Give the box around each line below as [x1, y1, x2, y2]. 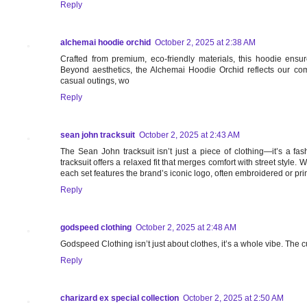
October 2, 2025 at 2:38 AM [155, 38, 256, 48]
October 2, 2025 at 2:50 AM [183, 293, 284, 304]
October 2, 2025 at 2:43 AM [139, 130, 240, 140]
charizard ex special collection [60, 293, 179, 304]
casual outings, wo [60, 76, 130, 86]
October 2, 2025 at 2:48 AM [136, 223, 236, 233]
